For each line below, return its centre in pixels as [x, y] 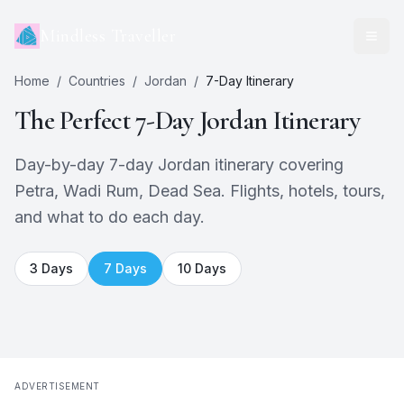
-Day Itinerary [254, 81]
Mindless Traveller [108, 36]
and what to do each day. [110, 217]
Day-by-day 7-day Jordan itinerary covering [179, 165]
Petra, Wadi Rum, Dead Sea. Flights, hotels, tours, [200, 191]
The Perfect [75, 120]
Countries [97, 81]
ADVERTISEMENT [57, 386]
